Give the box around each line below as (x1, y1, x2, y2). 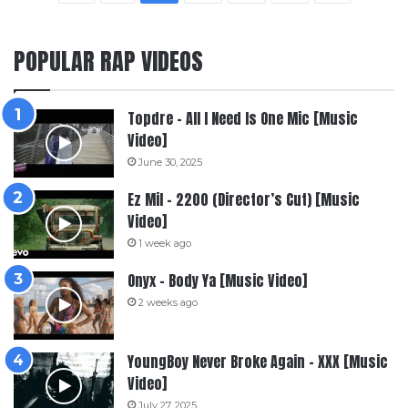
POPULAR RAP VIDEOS (14, 42, 203, 79)
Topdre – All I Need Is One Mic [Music (127, 107, 358, 129)
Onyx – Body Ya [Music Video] (127, 269, 307, 291)
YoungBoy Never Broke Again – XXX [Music (127, 350, 388, 372)
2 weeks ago (138, 295, 198, 309)
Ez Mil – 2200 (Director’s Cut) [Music (127, 188, 360, 210)
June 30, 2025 (138, 155, 202, 168)
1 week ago (138, 236, 191, 250)
